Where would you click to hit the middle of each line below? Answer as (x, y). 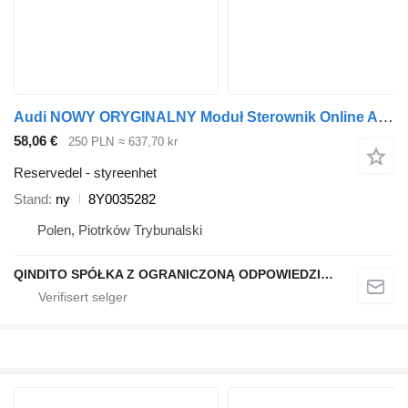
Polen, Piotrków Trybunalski (120, 229)
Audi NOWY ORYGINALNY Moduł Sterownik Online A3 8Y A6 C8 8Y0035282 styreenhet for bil (386, 117)
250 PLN (91, 142)
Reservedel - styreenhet (85, 172)
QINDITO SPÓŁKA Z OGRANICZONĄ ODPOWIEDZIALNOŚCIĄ (327, 274)
